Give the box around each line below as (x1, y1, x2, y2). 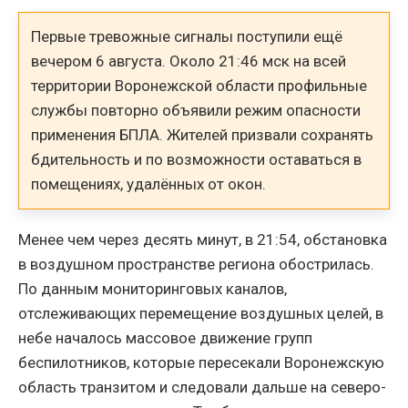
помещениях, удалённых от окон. (31, 174, 267, 193)
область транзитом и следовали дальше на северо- (18, 378, 386, 397)
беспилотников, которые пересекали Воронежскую (18, 353, 384, 372)
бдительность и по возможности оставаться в (31, 149, 362, 168)
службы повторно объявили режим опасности (31, 100, 362, 119)
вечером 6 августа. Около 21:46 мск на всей (31, 51, 347, 70)
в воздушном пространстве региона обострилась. (18, 255, 374, 274)
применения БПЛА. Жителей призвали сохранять (31, 125, 374, 144)
